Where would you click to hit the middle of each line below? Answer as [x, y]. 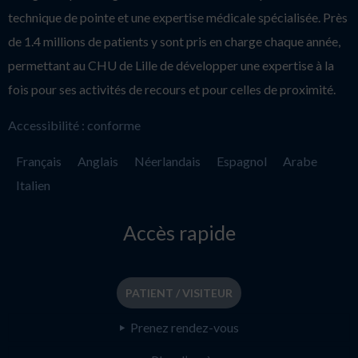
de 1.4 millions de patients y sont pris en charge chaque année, [174, 41]
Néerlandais [167, 161]
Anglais [98, 161]
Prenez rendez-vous [184, 327]
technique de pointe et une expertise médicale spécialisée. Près [178, 17]
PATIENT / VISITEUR [179, 292]
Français [39, 161]
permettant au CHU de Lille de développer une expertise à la [171, 65]
